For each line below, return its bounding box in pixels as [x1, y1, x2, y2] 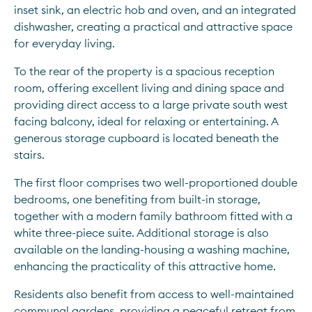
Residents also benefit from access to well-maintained [14, 287, 294, 301]
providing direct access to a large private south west [14, 97, 288, 111]
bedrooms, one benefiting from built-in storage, [14, 192, 260, 206]
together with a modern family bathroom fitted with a [14, 209, 292, 223]
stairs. [14, 148, 45, 162]
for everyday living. [14, 36, 115, 50]
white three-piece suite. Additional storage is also [14, 226, 269, 240]
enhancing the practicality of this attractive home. [14, 259, 276, 273]
